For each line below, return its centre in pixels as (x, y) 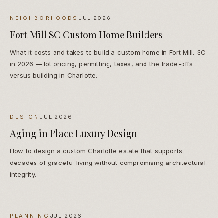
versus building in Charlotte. (54, 76)
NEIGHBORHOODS (44, 18)
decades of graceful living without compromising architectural (108, 163)
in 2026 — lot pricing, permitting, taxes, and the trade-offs (101, 64)
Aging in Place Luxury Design (74, 133)
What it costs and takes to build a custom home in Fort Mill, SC (108, 52)
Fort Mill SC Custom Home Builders (86, 35)
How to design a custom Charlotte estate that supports (96, 151)
